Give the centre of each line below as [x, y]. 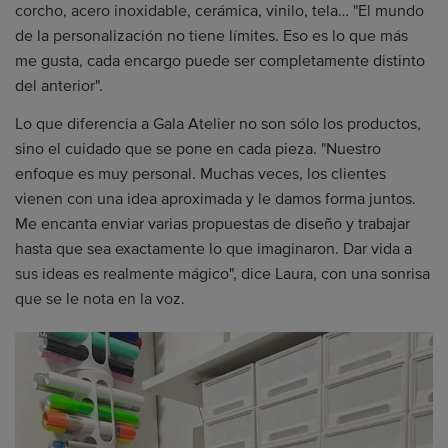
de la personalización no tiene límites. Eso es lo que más [211, 36]
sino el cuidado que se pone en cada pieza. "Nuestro [198, 148]
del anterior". [59, 86]
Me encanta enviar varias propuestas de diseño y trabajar [212, 223]
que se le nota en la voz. [100, 298]
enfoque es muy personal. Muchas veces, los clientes [200, 173]
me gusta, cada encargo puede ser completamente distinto [220, 61]
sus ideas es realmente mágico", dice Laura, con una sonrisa [222, 273]
